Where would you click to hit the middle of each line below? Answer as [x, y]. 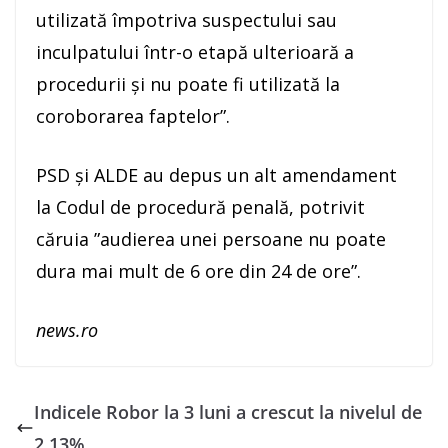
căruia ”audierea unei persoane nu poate [211, 238]
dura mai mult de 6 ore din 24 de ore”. [198, 270]
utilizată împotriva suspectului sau [186, 19]
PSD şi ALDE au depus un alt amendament [216, 174]
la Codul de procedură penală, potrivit [200, 206]
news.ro [67, 329]
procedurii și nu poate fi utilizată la [188, 83]
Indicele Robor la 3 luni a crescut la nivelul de [228, 411]
